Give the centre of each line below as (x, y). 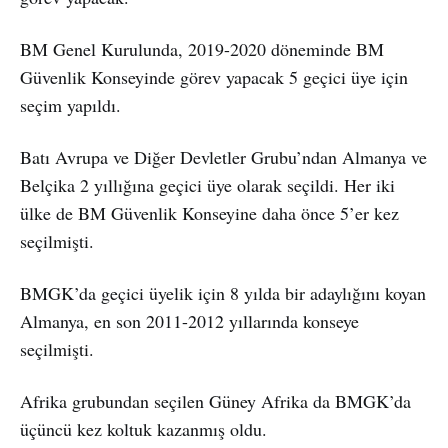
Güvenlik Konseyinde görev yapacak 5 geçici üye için (214, 76)
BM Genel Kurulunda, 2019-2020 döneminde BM (202, 48)
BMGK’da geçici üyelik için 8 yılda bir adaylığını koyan (223, 292)
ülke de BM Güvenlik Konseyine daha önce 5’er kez (209, 212)
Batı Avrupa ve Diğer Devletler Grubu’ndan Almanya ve (223, 156)
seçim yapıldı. (70, 104)
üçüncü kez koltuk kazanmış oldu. (143, 428)
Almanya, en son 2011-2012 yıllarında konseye (189, 320)
